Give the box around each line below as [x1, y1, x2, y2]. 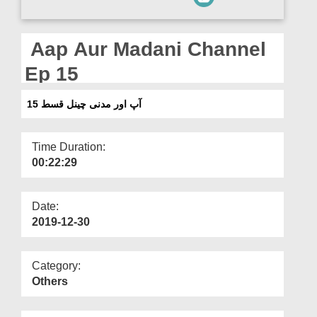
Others [32, 275, 68, 287]
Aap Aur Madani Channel [25, 38, 266, 60]
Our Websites [17, 28, 71, 38]
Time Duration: [32, 140, 105, 153]
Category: [32, 259, 81, 272]
